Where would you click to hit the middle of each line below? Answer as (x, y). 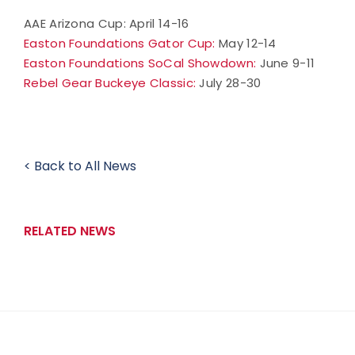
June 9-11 (286, 63)
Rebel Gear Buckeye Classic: (110, 82)
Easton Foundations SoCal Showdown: (140, 63)
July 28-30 (229, 82)
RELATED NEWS (70, 231)
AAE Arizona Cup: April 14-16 (107, 23)
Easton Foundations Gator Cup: (120, 43)
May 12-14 (246, 43)
